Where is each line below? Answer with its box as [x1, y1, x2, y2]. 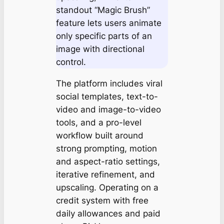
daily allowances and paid [55, 208, 160, 218]
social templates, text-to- [55, 91, 158, 101]
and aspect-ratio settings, [55, 156, 160, 166]
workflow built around [55, 130, 143, 140]
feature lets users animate [55, 18, 161, 28]
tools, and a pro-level [55, 117, 141, 127]
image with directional [55, 44, 144, 54]
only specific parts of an [55, 31, 152, 41]
